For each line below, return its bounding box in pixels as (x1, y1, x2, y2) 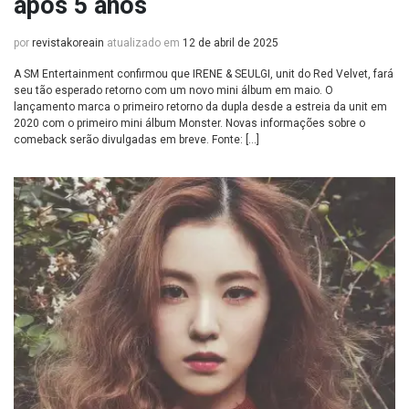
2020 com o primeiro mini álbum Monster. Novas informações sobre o (14, 117, 365, 130)
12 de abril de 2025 (183, 37, 278, 49)
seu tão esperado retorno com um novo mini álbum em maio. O (14, 84, 333, 97)
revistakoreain (32, 37, 104, 49)
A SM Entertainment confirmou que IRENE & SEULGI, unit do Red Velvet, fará (14, 68, 393, 80)
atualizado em (104, 37, 183, 49)
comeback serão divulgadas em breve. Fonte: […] (14, 133, 259, 146)
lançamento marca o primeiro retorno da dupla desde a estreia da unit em (14, 100, 387, 113)
